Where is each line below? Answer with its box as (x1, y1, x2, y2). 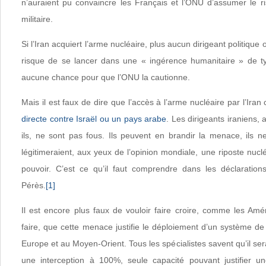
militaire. (21, 14, 53, 24)
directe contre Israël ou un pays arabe (21, 114, 166, 123)
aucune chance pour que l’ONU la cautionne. (21, 72, 190, 82)
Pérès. (21, 180, 46, 190)
